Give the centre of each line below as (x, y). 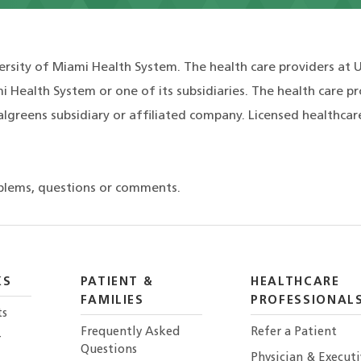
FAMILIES (112, 301)
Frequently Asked (130, 332)
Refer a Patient (294, 332)
